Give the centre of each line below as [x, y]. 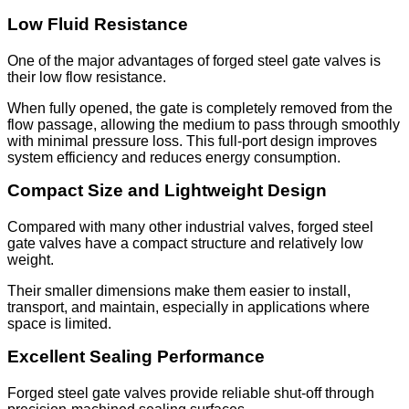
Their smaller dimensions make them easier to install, [179, 291]
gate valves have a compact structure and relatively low [185, 244]
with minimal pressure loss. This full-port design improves [192, 142]
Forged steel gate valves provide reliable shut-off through [191, 393]
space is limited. [59, 324]
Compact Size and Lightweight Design [167, 191]
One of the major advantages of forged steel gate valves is [194, 61]
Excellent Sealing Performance [136, 357]
